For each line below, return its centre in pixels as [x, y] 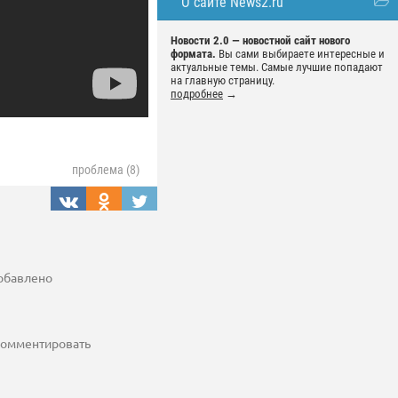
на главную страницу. [223, 80]
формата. [193, 54]
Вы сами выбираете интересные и [300, 54]
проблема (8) [106, 170]
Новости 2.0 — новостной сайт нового [260, 40]
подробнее [197, 94]
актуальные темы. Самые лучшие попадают [277, 67]
